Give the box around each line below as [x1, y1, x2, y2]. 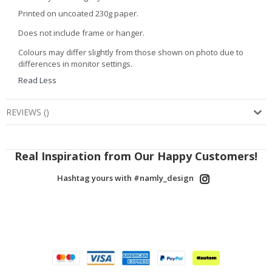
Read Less [18, 75, 56, 86]
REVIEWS [6, 106, 41, 118]
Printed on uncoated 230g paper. [18, 7, 138, 19]
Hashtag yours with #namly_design [56, 172, 194, 184]
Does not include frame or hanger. [18, 27, 144, 38]
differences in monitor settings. [18, 58, 132, 69]
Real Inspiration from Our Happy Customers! [15, 149, 257, 164]
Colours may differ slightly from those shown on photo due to [18, 46, 243, 58]
